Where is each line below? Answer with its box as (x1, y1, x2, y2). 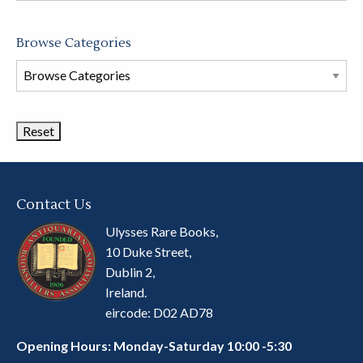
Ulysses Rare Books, (105, 223, 218, 239)
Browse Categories (16, 34, 131, 51)
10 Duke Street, (105, 243, 191, 259)
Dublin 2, (105, 263, 155, 280)
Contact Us (16, 194, 92, 214)
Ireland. (105, 284, 147, 300)
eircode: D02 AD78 (105, 304, 213, 320)
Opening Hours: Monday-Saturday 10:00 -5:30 (16, 337, 292, 353)
